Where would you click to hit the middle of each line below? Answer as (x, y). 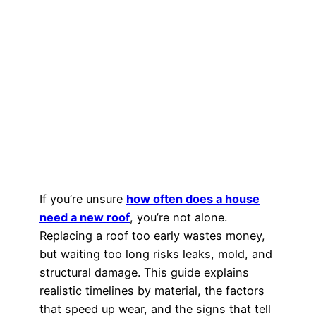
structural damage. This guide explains (144, 273)
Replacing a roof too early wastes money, (152, 236)
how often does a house (193, 199)
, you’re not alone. (178, 218)
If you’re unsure (83, 199)
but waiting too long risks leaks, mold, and (156, 254)
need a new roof (85, 218)
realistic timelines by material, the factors (152, 291)
